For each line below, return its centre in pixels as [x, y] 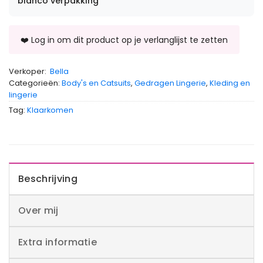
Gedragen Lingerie [170, 83]
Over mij [38, 210]
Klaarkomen [50, 110]
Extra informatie [58, 242]
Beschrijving [48, 178]
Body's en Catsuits [96, 83]
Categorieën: [35, 83]
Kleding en [230, 83]
